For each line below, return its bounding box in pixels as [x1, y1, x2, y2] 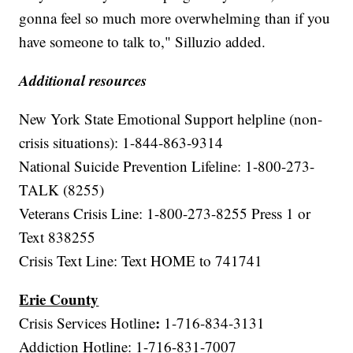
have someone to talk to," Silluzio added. [19, 32, 266, 52]
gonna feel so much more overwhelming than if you [19, 8, 331, 28]
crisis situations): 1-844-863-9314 [19, 132, 224, 153]
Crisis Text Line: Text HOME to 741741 [19, 251, 263, 271]
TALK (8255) [19, 180, 105, 200]
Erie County [19, 288, 99, 310]
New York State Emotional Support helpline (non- [19, 109, 323, 129]
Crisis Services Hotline [19, 313, 156, 333]
